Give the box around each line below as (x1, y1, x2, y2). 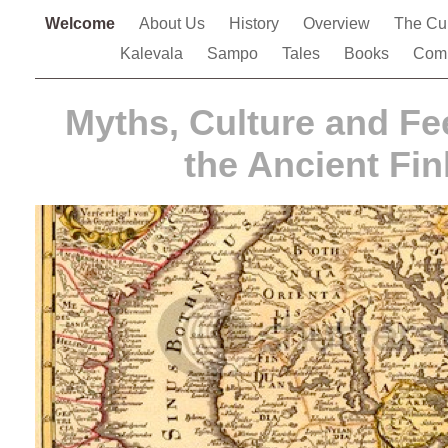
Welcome (45, 15, 119, 32)
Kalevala (119, 45, 187, 62)
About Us (139, 15, 209, 32)
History (229, 15, 283, 32)
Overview (303, 15, 374, 32)
